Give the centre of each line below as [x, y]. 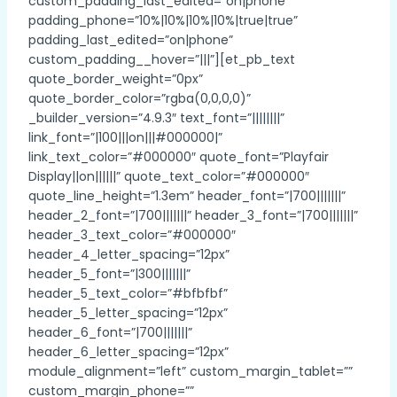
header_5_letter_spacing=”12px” [128, 313]
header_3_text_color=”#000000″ [132, 235]
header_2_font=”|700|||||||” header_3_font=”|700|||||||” [193, 215]
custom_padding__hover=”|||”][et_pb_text [162, 59]
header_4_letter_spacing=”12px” [129, 254]
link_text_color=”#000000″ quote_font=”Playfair [179, 157]
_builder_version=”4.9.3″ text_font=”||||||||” [156, 118]
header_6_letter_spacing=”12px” [128, 352]
